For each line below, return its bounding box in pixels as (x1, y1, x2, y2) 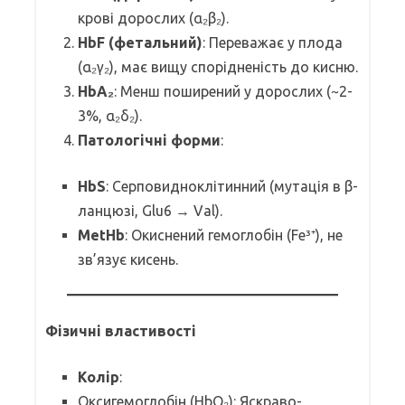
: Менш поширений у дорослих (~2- (114, 82, 353, 99)
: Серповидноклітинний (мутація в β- (106, 177, 358, 194)
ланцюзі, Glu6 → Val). (78, 202, 222, 219)
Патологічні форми (78, 131, 221, 148)
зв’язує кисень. (78, 250, 178, 268)
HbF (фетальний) (78, 33, 202, 51)
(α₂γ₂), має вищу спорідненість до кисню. (78, 58, 358, 75)
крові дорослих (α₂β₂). (78, 9, 229, 26)
